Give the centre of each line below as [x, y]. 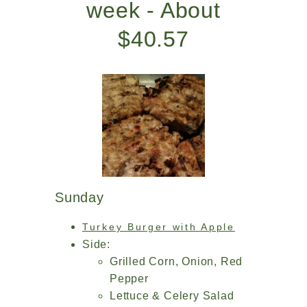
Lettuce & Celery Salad [172, 296]
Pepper [129, 279]
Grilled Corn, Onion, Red [176, 261]
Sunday [79, 197]
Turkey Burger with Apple [159, 227]
